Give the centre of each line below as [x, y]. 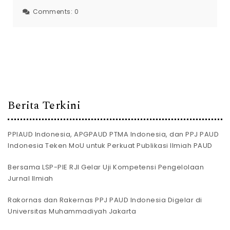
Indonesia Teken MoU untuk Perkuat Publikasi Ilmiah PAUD [110, 145]
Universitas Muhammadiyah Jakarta [72, 211]
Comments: [53, 12]
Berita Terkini [44, 106]
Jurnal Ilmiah [31, 178]
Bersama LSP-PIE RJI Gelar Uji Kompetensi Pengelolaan [106, 167]
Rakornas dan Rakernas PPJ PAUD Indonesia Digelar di [105, 200]
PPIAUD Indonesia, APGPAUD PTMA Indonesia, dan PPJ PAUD [113, 134]
